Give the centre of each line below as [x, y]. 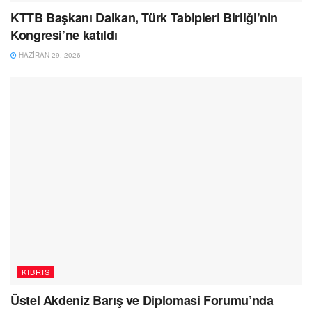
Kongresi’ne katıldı [64, 34]
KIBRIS [36, 271]
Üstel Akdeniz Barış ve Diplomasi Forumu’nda [142, 300]
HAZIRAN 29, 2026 [49, 55]
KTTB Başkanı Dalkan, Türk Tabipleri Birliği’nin [145, 17]
